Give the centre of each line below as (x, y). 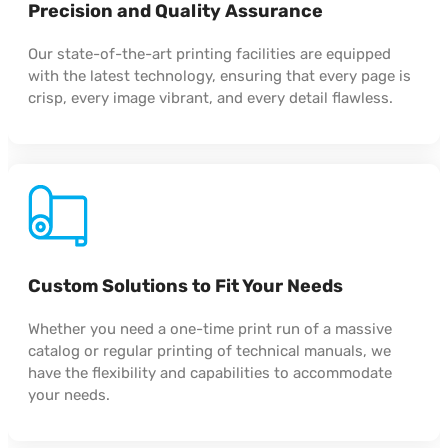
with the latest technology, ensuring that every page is (219, 75)
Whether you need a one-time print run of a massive (210, 328)
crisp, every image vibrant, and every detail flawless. (210, 97)
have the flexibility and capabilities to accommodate (210, 372)
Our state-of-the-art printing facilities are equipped (209, 53)
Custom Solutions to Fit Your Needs (185, 285)
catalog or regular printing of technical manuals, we (209, 350)
